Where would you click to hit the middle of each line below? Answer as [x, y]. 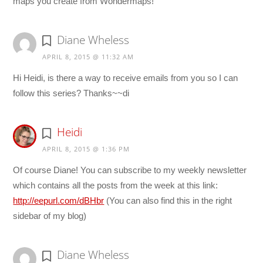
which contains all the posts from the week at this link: [116, 186]
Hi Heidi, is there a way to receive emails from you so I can [126, 77]
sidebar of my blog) [50, 216]
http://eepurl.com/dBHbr [59, 201]
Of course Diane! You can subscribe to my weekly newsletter [130, 170]
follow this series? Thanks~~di [71, 93]
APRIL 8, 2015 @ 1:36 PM [86, 149]
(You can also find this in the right [168, 201]
